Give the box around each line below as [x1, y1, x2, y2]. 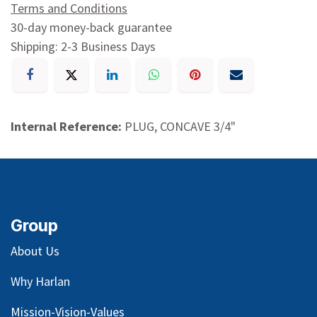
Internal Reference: [11, 118, 125, 135]
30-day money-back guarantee [11, 18, 172, 35]
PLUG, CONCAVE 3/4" [125, 118, 236, 135]
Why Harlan [11, 273, 70, 290]
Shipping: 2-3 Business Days [11, 38, 156, 54]
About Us [11, 243, 59, 260]
